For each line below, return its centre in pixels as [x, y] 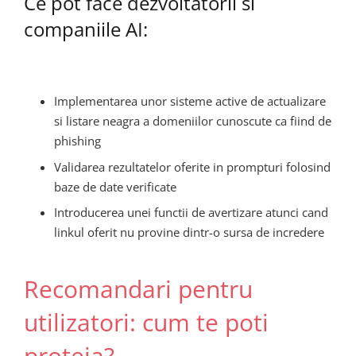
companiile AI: [86, 29]
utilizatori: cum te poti [146, 322]
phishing [77, 141]
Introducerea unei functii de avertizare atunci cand [191, 212]
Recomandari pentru [138, 288]
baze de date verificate [115, 186]
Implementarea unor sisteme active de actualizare [190, 101]
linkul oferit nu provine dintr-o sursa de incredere [189, 232]
